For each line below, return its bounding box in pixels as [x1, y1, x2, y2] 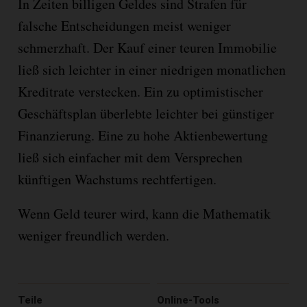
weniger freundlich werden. [17, 225, 169, 245]
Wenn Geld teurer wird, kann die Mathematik [17, 204, 271, 223]
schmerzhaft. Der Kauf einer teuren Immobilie [17, 38, 277, 57]
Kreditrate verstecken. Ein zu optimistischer [17, 82, 263, 101]
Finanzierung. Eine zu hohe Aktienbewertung [17, 125, 268, 145]
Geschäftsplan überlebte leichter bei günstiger [17, 103, 274, 123]
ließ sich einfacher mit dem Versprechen [17, 147, 243, 167]
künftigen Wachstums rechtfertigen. [17, 169, 217, 188]
